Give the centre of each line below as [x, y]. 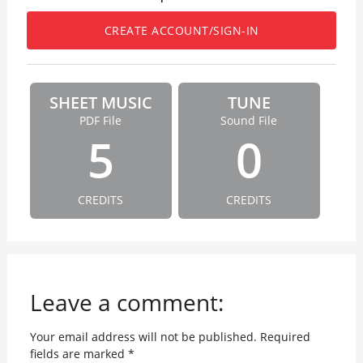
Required [285, 337]
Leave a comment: [126, 303]
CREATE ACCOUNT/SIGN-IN [181, 30]
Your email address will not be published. [143, 337]
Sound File [249, 121]
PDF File [101, 121]
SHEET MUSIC [100, 103]
